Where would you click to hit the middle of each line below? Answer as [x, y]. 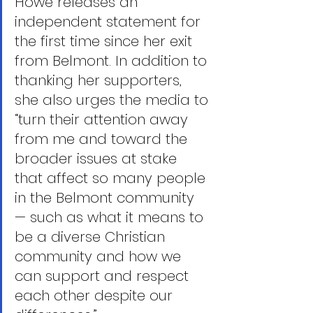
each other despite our [96, 296]
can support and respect [104, 276]
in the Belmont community [107, 198]
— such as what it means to [111, 217]
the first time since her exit [105, 41]
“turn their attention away [103, 119]
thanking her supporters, [100, 80]
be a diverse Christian [92, 237]
